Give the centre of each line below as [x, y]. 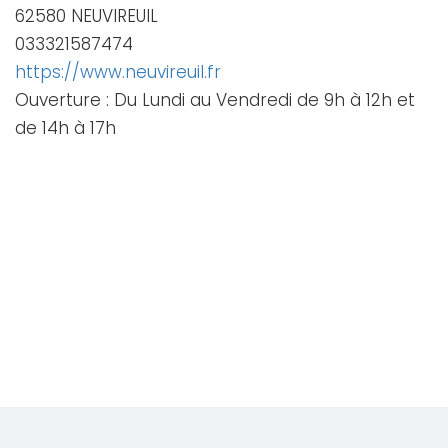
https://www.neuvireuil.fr [118, 72]
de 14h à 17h [65, 128]
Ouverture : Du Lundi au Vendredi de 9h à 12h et [215, 100]
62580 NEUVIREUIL [86, 16]
